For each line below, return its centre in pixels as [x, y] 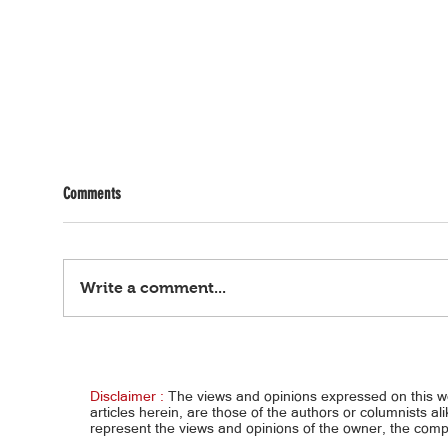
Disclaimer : [127, 395]
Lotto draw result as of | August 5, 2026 [200, 339]
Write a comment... [153, 287]
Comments [92, 193]
